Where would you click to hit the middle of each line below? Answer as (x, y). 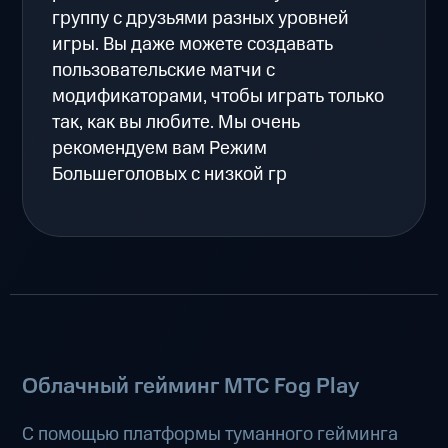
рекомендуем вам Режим (160, 149)
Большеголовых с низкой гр (170, 175)
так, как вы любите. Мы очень (176, 123)
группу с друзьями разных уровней (201, 19)
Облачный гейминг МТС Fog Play (191, 386)
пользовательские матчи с (164, 71)
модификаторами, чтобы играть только (218, 97)
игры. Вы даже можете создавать (193, 45)
